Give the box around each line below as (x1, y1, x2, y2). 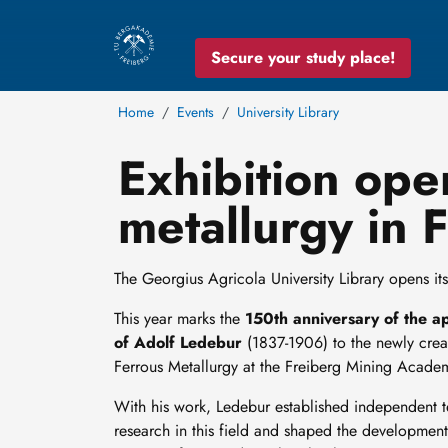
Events (177, 102, 214, 122)
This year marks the (114, 307, 245, 330)
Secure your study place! (210, 45, 395, 69)
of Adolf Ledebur (114, 331, 242, 354)
